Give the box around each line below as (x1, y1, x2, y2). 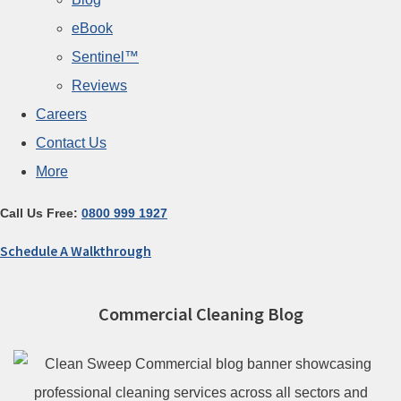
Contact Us (36, 135, 107, 150)
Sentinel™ (72, 49, 139, 64)
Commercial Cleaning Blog (98, 302, 303, 325)
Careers (36, 107, 87, 122)
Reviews (72, 78, 127, 93)
